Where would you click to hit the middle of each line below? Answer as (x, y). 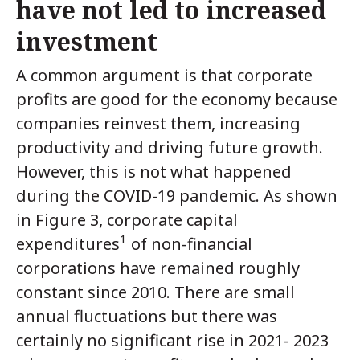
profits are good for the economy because (177, 99)
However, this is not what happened (154, 171)
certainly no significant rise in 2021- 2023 (172, 340)
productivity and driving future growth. (170, 147)
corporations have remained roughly (158, 268)
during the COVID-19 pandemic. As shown (177, 195)
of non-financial (190, 243)
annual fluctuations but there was (147, 316)
